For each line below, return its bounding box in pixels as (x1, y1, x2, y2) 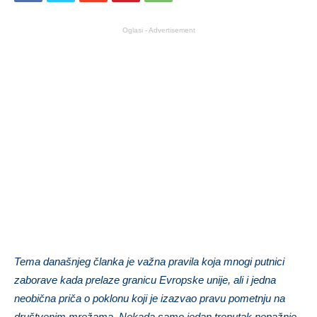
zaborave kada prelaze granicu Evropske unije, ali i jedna (14, 273, 276, 286)
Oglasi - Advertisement (122, 25, 195, 34)
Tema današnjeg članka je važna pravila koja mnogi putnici (14, 255, 284, 267)
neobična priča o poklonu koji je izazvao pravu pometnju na (14, 292, 285, 304)
